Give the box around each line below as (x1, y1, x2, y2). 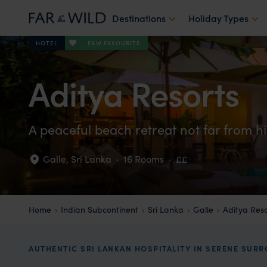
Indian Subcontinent (61, 203, 138, 215)
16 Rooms (123, 152, 164, 166)
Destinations (112, 11, 166, 24)
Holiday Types (188, 11, 249, 24)
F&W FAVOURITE (88, 39, 141, 47)
